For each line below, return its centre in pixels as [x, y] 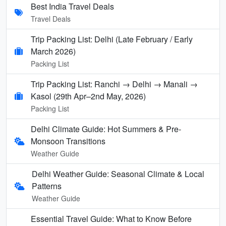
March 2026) [53, 51]
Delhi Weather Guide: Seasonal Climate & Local [118, 174]
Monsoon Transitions [68, 141]
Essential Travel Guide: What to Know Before [111, 218]
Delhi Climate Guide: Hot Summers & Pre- [106, 129]
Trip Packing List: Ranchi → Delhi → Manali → [114, 84]
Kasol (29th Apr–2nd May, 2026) [88, 96]
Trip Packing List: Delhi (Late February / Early [112, 39]
